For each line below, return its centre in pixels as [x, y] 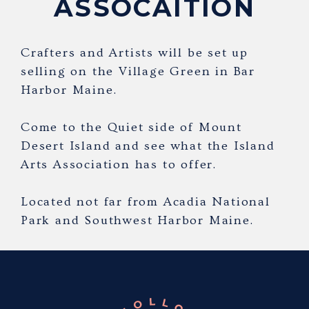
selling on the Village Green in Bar [138, 71]
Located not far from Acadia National [146, 201]
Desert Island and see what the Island [148, 146]
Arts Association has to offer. [119, 164]
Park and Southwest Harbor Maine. [137, 220]
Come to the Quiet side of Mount [131, 127]
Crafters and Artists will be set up [134, 52]
